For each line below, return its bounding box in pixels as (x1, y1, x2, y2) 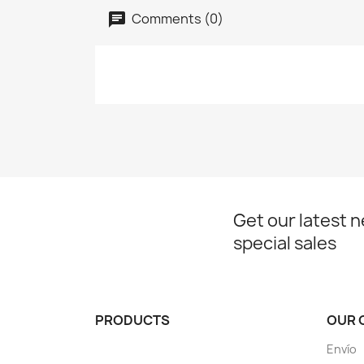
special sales (233, 232, 336, 256)
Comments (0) (129, 9, 223, 28)
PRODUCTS (95, 311, 170, 330)
